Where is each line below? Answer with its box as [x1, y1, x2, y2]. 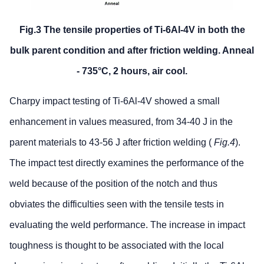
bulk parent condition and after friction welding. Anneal [10, 45, 254, 55]
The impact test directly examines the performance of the [9, 157, 244, 168]
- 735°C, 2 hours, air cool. [77, 65, 187, 76]
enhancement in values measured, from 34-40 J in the [9, 116, 233, 127]
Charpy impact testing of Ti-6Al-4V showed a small [9, 95, 220, 106]
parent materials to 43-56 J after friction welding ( [9, 137, 214, 147]
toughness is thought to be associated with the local [9, 240, 224, 250]
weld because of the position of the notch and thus [9, 178, 217, 189]
